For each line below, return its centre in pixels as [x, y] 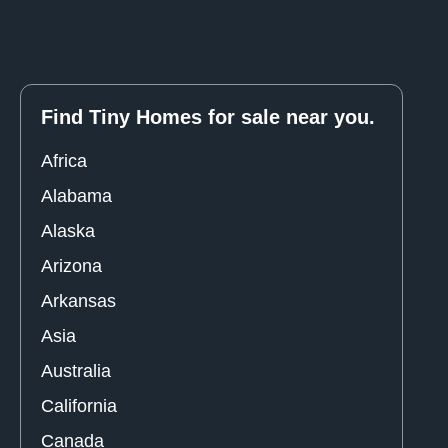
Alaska [68, 230]
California [79, 405]
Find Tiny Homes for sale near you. [208, 116]
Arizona [71, 265]
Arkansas [78, 300]
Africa [64, 160]
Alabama [76, 195]
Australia [76, 370]
